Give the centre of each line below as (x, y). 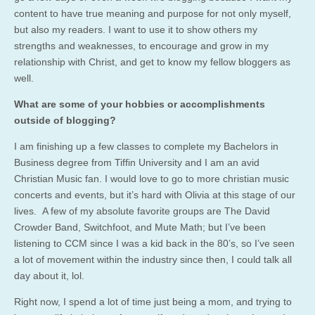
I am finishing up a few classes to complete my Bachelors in (146, 146)
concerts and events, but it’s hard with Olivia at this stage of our (155, 194)
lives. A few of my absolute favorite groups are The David (142, 211)
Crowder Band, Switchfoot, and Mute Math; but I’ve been (140, 227)
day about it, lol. (51, 275)
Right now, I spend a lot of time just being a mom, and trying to (153, 301)
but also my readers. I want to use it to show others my (136, 29)
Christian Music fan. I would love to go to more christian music (152, 178)
